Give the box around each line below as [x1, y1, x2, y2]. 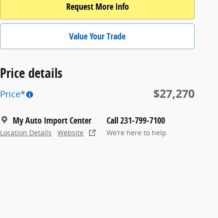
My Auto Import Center [13, 114, 91, 127]
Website [57, 128, 84, 137]
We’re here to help [107, 128, 166, 137]
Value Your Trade [69, 30, 126, 42]
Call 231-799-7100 [107, 114, 165, 127]
